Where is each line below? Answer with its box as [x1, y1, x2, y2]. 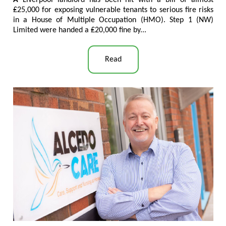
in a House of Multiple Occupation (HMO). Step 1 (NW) [13, 16, 213, 24]
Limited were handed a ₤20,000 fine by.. [13, 26, 144, 34]
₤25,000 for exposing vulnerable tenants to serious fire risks [13, 6, 213, 14]
